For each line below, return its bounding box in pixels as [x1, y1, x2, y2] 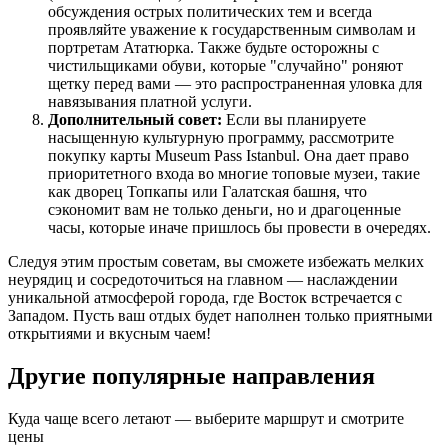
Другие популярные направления [8, 362, 375, 389]
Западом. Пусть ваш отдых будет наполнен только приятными [8, 307, 433, 325]
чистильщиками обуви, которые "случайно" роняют [48, 57, 403, 75]
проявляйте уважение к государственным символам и [48, 21, 416, 39]
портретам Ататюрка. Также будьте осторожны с [48, 39, 379, 57]
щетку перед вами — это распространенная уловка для [48, 75, 422, 93]
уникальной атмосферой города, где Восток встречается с [8, 289, 402, 307]
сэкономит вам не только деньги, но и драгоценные [48, 201, 401, 219]
